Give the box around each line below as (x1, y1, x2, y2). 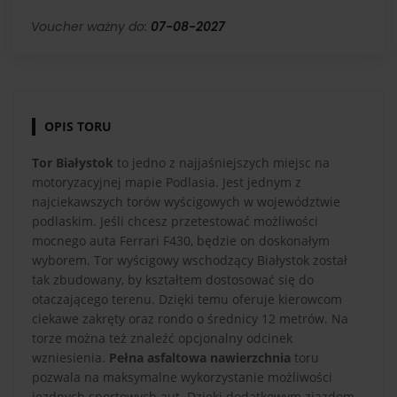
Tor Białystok (32, 154, 113, 172)
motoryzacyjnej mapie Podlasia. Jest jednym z (32, 174, 301, 191)
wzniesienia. (32, 349, 109, 367)
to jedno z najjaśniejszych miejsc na (113, 154, 330, 172)
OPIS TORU (44, 118, 112, 136)
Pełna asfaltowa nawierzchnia (109, 349, 291, 367)
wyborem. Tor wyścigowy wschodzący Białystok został (32, 252, 347, 269)
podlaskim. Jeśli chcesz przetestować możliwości (32, 213, 318, 230)
